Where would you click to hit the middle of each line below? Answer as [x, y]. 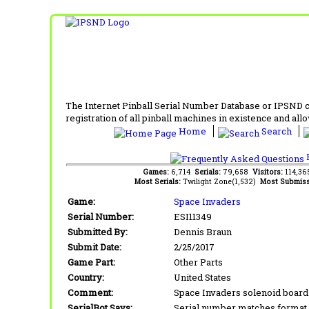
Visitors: [269, 171]
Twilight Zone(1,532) [221, 181]
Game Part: [91, 262]
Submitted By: [98, 231]
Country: [86, 277]
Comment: [90, 292]
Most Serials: [158, 181]
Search [277, 131]
